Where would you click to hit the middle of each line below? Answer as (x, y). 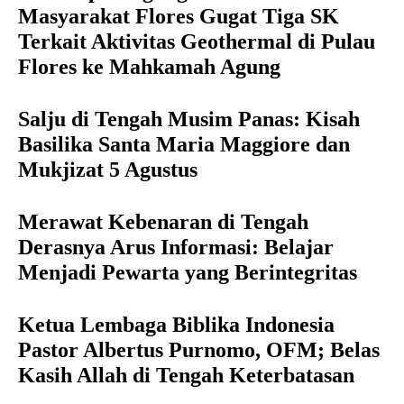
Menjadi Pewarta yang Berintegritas (188, 273)
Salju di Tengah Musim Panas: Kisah (189, 119)
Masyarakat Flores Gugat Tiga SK (179, 17)
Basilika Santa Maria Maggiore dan (184, 145)
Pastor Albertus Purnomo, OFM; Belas (199, 350)
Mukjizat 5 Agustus (108, 170)
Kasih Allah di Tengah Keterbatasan (186, 376)
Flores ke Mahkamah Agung (149, 67)
